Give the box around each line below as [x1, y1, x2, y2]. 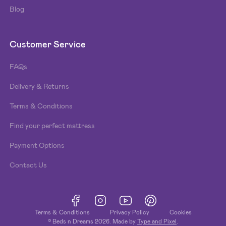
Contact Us [10, 160, 47, 169]
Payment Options [10, 140, 65, 150]
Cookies [169, 208, 192, 217]
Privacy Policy [109, 208, 149, 217]
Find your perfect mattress [10, 121, 95, 130]
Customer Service [10, 38, 86, 50]
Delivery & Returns [10, 81, 70, 91]
